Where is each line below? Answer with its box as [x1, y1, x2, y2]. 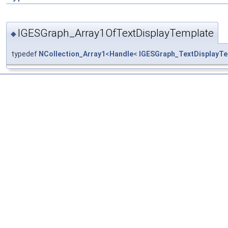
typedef [11, 49, 39, 58]
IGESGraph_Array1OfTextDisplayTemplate [18, 26, 214, 39]
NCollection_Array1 [39, 49, 105, 58]
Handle [109, 49, 133, 58]
